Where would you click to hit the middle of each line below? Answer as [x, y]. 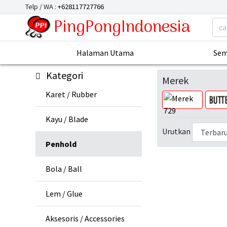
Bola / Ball [64, 169]
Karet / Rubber [71, 94]
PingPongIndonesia [122, 28]
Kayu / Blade [67, 119]
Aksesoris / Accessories [85, 219]
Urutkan [176, 131]
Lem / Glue [64, 194]
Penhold [61, 144]
